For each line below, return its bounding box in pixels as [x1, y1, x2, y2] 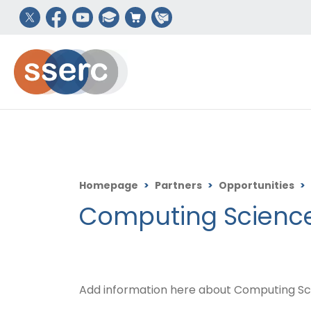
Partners [155, 181, 202, 192]
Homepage [79, 181, 138, 192]
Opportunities [219, 181, 294, 192]
